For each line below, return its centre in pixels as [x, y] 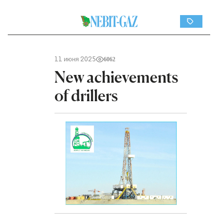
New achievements [116, 77]
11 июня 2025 [75, 59]
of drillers [86, 96]
